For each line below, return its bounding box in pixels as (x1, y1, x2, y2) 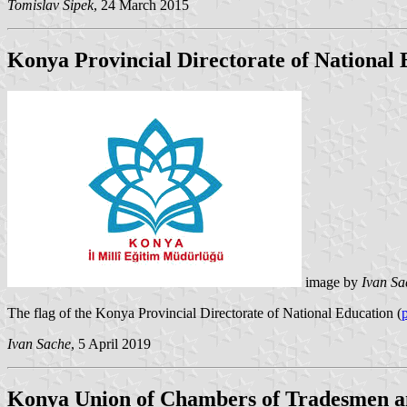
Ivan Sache (7, 335, 71, 352)
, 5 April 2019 (71, 335, 151, 352)
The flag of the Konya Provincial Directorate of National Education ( (7, 304, 402, 321)
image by (302, 273, 362, 290)
